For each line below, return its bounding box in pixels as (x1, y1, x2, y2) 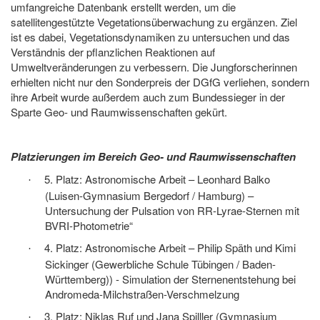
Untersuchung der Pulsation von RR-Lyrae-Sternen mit (45, 203, 299, 219)
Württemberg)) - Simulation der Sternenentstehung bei (45, 271, 296, 287)
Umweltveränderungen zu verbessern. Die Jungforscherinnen (11, 59, 297, 75)
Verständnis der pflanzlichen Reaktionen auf (11, 44, 215, 60)
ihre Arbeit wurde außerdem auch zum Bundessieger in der (11, 89, 285, 105)
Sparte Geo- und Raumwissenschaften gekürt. (11, 104, 227, 120)
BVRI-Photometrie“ (45, 218, 133, 234)
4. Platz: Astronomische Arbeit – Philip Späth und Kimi (44, 240, 296, 256)
